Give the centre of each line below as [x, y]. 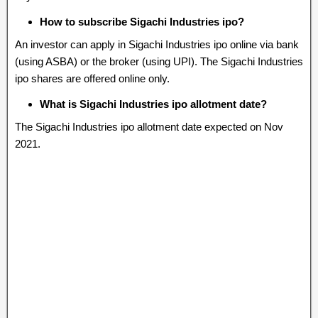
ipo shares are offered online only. [92, 78]
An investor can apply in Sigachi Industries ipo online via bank [157, 44]
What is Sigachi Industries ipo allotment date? [153, 104]
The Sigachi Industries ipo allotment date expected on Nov [149, 127]
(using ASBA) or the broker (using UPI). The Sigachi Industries [159, 61]
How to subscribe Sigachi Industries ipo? [142, 22]
